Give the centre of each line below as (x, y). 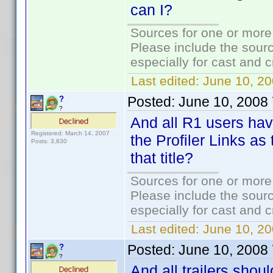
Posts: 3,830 (49, 141)
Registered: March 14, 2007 (70, 133)
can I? (151, 10)
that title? (162, 158)
